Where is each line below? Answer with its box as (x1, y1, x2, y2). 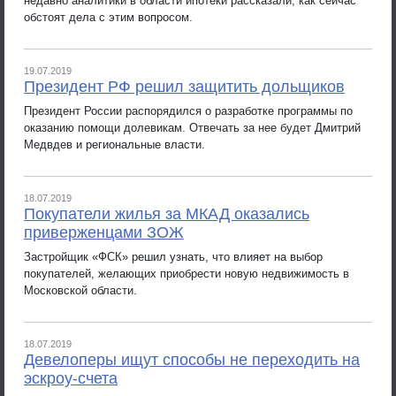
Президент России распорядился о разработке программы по (24, 103, 353, 118)
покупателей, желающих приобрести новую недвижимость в (24, 266, 349, 280)
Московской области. (24, 283, 137, 297)
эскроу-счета (24, 369, 118, 387)
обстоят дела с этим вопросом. (24, 10, 193, 24)
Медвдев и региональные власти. (24, 137, 205, 151)
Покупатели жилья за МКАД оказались (24, 205, 309, 223)
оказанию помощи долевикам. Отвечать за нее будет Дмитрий (24, 120, 361, 134)
